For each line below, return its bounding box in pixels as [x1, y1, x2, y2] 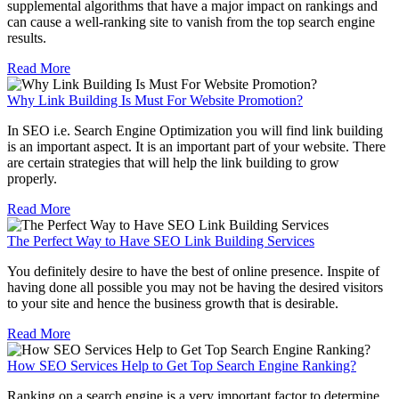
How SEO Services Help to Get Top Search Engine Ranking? [7, 358, 356, 374]
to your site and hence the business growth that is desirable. [7, 296, 338, 312]
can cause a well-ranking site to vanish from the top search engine [7, 14, 375, 30]
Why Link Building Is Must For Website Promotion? [7, 93, 303, 109]
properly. [7, 171, 57, 187]
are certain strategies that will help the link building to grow [7, 155, 339, 171]
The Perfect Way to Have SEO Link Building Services [7, 233, 314, 249]
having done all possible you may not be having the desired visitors [7, 280, 383, 296]
